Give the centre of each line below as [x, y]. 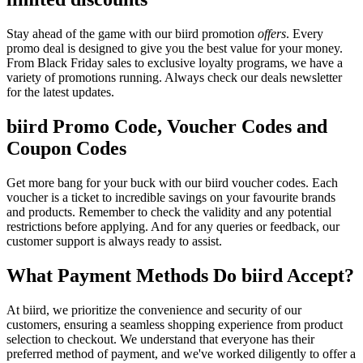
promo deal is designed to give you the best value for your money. [175, 49]
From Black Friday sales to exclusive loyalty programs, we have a [175, 63]
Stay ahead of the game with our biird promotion [132, 34]
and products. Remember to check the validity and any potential [169, 211]
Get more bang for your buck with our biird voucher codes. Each [172, 182]
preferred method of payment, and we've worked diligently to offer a [181, 353]
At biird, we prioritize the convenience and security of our [154, 310]
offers [272, 34]
